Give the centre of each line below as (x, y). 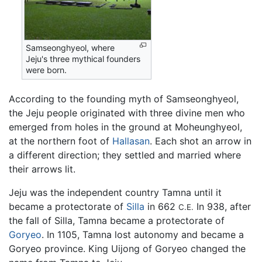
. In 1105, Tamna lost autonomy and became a (143, 234)
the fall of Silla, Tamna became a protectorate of (117, 220)
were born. (46, 70)
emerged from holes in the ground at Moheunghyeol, (125, 127)
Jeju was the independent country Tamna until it (115, 192)
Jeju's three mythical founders (83, 58)
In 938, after (222, 206)
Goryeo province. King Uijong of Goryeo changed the (127, 248)
